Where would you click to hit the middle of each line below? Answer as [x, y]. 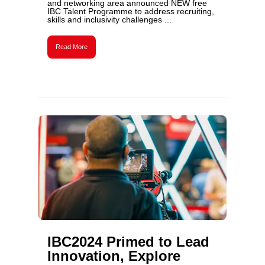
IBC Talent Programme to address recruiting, [130, 11]
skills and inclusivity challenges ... [109, 20]
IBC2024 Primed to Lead [128, 242]
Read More [71, 47]
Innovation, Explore [114, 256]
